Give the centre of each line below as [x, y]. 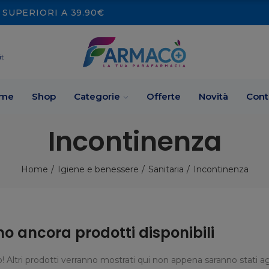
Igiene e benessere [98, 169]
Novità [213, 96]
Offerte [164, 96]
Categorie [97, 96]
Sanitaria [166, 169]
